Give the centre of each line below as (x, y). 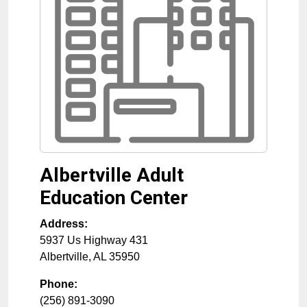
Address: (64, 224)
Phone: (59, 284)
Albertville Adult (112, 175)
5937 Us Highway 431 (94, 240)
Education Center (114, 198)
